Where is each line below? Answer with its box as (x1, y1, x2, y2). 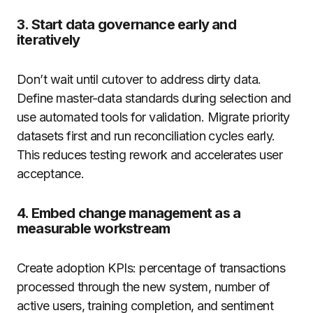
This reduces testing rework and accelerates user (17, 147, 283, 162)
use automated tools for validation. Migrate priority (17, 110, 290, 124)
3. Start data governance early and (17, 16, 236, 33)
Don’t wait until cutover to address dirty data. (17, 72, 261, 87)
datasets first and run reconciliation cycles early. (17, 129, 275, 143)
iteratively (17, 31, 80, 48)
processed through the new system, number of (17, 279, 270, 294)
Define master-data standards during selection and (17, 91, 291, 105)
